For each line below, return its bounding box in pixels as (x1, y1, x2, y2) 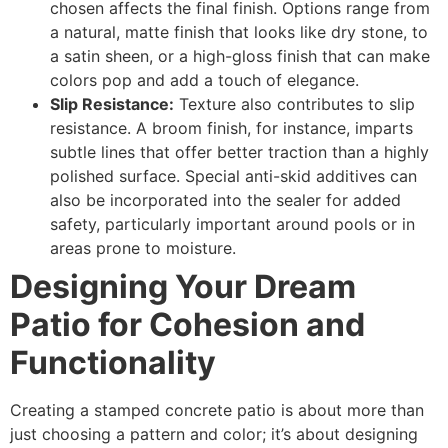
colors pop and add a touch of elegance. (50, 70, 359, 91)
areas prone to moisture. (50, 238, 236, 259)
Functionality (10, 343, 216, 383)
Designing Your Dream (10, 267, 356, 307)
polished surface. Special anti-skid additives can (50, 166, 417, 187)
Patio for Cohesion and (10, 305, 365, 345)
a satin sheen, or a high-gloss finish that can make (50, 46, 430, 67)
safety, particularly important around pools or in (50, 214, 415, 235)
